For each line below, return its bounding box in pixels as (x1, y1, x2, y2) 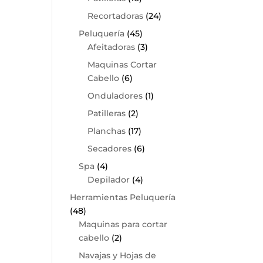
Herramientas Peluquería (70, 192, 176, 203)
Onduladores (87, 90, 143, 101)
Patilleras (87, 108, 126, 119)
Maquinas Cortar (87, 59, 157, 70)
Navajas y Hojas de (79, 250, 157, 261)
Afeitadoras (87, 42, 136, 52)
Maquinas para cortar (79, 219, 168, 230)
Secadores (87, 143, 132, 154)
